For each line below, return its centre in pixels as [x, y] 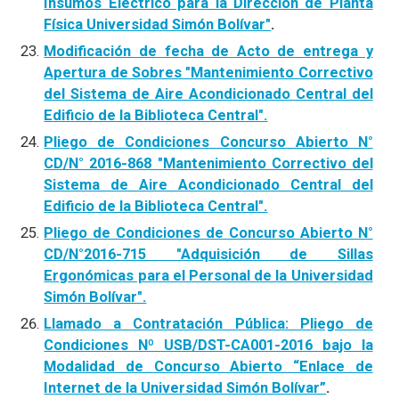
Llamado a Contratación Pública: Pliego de [208, 324]
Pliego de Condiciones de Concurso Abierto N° [208, 233]
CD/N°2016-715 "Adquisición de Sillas [208, 254]
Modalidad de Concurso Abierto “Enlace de [208, 366]
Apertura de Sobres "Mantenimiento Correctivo [208, 73]
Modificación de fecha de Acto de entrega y [208, 51]
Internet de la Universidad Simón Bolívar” [185, 388]
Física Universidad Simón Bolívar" [158, 24]
